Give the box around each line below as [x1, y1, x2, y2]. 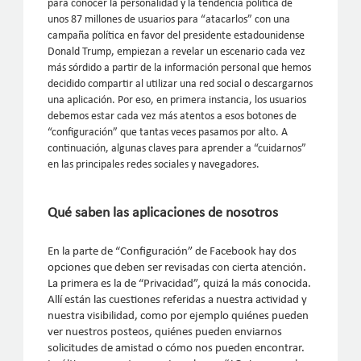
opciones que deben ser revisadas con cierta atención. [48, 262, 307, 275]
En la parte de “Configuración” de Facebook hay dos [48, 246, 297, 259]
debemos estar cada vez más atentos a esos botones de [48, 110, 297, 123]
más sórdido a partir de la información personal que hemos [48, 62, 312, 75]
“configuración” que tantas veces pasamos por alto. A [48, 127, 288, 139]
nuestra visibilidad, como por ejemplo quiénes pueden [48, 310, 309, 323]
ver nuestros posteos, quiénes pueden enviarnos [48, 326, 283, 339]
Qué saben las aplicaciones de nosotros [48, 205, 279, 222]
